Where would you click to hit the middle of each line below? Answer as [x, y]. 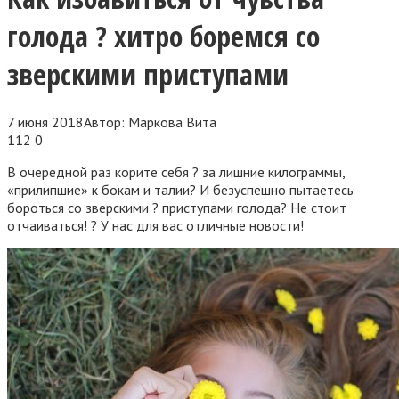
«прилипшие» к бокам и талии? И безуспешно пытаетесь [180, 189]
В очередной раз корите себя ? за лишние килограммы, [176, 171]
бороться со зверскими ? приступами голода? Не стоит [177, 207]
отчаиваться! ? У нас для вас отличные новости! [155, 225]
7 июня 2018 [45, 122]
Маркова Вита [172, 122]
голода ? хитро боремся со [163, 37]
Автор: [104, 122]
